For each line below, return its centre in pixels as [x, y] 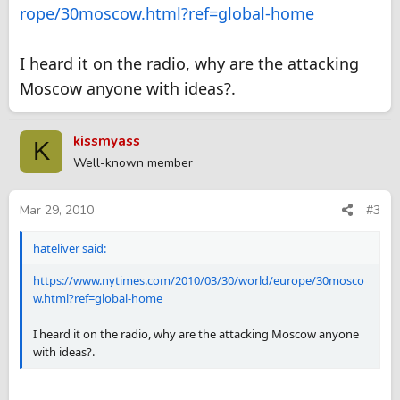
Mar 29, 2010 [57, 211]
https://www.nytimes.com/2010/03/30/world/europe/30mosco [199, 281]
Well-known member [133, 162]
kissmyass [107, 141]
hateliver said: [70, 249]
